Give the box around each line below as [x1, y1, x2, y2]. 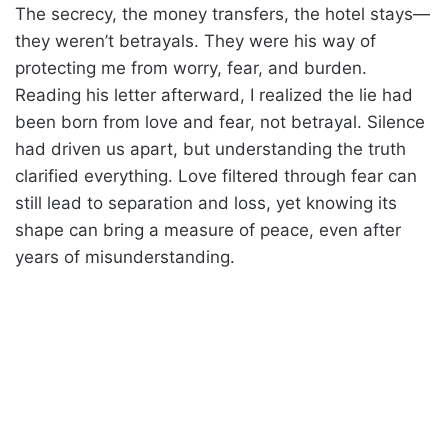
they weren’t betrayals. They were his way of [15, 30, 376, 51]
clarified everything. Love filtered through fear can [15, 165, 417, 186]
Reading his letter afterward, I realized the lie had [15, 84, 413, 105]
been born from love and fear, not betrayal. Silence [15, 111, 425, 132]
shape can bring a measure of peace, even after [15, 219, 401, 240]
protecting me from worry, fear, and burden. [15, 57, 367, 78]
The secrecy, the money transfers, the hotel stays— [15, 3, 430, 24]
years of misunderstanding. [15, 246, 235, 267]
